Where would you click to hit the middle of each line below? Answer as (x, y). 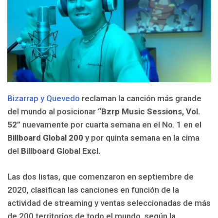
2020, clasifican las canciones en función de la (93, 190)
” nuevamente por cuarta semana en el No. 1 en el (109, 125)
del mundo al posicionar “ (54, 111)
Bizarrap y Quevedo (44, 98)
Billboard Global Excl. (61, 151)
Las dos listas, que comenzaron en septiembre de (100, 176)
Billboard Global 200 (45, 138)
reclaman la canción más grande (141, 98)
